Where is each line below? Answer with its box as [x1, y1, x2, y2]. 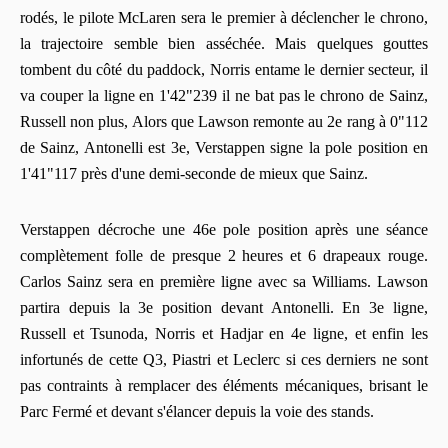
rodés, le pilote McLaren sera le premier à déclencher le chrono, [20, 9, 428, 27]
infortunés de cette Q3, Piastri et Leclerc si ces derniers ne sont [20, 351, 428, 369]
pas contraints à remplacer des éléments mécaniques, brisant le [20, 377, 428, 395]
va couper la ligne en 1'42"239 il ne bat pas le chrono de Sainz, [20, 87, 428, 105]
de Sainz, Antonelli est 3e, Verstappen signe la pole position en [20, 139, 428, 157]
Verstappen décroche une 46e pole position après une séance [20, 221, 428, 239]
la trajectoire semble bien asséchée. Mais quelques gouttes [20, 35, 428, 53]
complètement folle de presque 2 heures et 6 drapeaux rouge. [20, 247, 428, 265]
